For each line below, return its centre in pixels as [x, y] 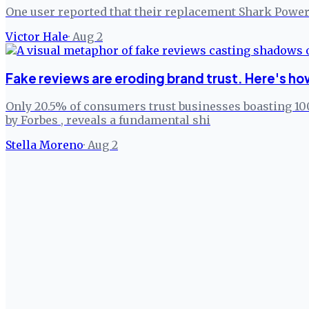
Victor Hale [37, 37]
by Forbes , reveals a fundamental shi [108, 120]
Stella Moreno [44, 144]
